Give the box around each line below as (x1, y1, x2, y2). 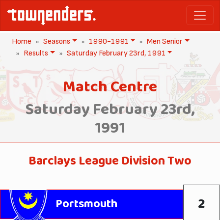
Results (24, 48, 48, 58)
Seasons (43, 36, 70, 46)
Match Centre (63, 74, 157, 101)
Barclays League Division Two (28, 150, 192, 172)
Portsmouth (55, 194, 117, 214)
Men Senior (147, 36, 183, 46)
